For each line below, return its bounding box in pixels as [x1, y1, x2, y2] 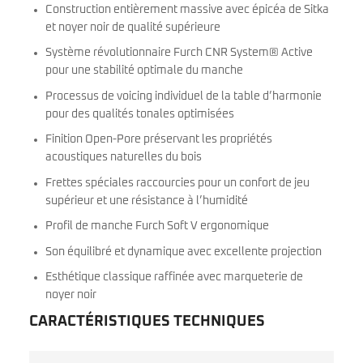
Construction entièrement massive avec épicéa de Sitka [45, 3, 329, 15]
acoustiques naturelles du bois [45, 152, 202, 164]
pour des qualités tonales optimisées [45, 108, 234, 120]
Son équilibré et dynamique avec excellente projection [45, 246, 322, 258]
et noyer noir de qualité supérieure [45, 21, 220, 33]
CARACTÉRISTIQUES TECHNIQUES [29, 314, 265, 329]
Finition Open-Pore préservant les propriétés [45, 134, 272, 146]
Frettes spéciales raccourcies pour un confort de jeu [45, 177, 310, 189]
